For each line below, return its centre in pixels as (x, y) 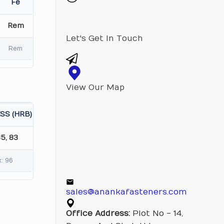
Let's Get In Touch (104, 38)
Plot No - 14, (156, 213)
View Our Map (95, 87)
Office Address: (98, 213)
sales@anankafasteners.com (126, 192)
